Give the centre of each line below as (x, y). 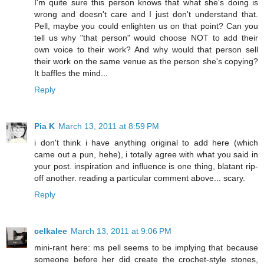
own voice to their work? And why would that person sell (146, 50)
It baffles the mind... (71, 73)
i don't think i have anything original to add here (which (146, 143)
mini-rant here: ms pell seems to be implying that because (146, 248)
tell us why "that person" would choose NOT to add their (146, 38)
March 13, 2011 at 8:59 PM (109, 126)
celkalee (51, 231)
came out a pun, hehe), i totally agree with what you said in (146, 155)
